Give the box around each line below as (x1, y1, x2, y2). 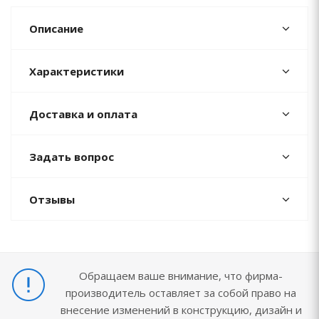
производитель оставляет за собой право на (66, 286, 296, 300)
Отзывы (29, 192, 75, 206)
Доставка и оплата (29, 107, 137, 121)
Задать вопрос (29, 150, 114, 164)
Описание (29, 21, 83, 36)
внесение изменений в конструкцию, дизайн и (60, 303, 302, 317)
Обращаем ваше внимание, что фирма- (79, 268, 283, 283)
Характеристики (29, 64, 124, 78)
